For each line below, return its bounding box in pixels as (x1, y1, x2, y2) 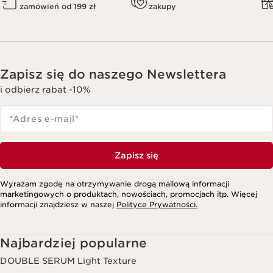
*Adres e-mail (9, 114, 76, 124)
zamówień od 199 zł (19, 1, 96, 11)
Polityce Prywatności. (116, 200, 197, 210)
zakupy (149, 1, 176, 11)
